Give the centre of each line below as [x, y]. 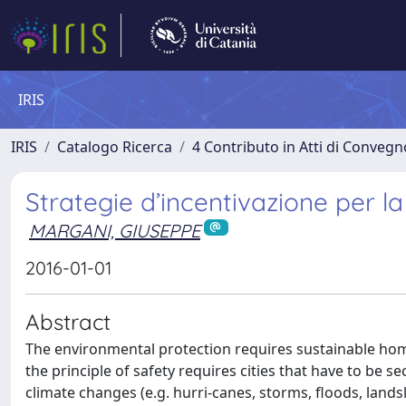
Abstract [68, 321]
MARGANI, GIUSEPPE [115, 231]
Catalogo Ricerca [115, 147]
